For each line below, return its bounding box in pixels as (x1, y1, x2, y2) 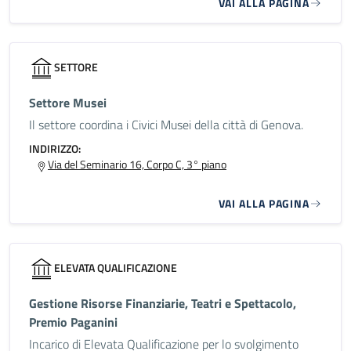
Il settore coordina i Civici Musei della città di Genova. (29, 115, 303, 134)
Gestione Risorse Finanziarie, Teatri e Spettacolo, (29, 294, 296, 313)
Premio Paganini (29, 313, 118, 331)
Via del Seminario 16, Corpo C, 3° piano (48, 156, 226, 172)
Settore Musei (29, 93, 107, 112)
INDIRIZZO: (29, 140, 81, 157)
